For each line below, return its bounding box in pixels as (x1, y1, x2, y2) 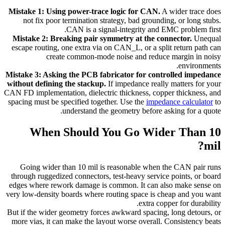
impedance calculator (146, 97, 213, 106)
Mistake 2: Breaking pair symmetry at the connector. (13, 34, 192, 43)
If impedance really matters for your (106, 79, 221, 88)
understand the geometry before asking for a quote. (62, 106, 221, 115)
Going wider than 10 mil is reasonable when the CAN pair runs (20, 162, 221, 171)
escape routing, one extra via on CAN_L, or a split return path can (12, 43, 221, 52)
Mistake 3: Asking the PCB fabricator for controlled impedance (6, 70, 221, 79)
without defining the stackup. (7, 79, 106, 88)
